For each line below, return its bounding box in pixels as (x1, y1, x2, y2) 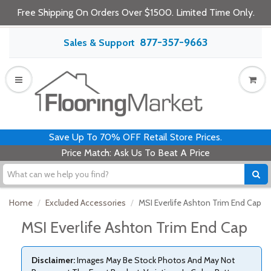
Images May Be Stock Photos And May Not (75, 255, 235, 266)
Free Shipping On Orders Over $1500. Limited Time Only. (16, 7, 255, 18)
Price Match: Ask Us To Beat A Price (61, 147, 210, 158)
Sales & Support (64, 36, 135, 48)
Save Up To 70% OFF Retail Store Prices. (49, 131, 222, 143)
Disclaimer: (31, 255, 75, 266)
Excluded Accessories (45, 197, 126, 208)
